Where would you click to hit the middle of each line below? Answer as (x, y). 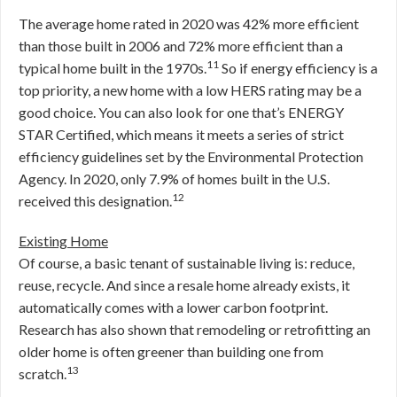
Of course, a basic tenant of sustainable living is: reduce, (187, 263)
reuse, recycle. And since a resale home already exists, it (184, 285)
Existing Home (63, 241)
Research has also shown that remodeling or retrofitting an (195, 329)
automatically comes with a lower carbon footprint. (173, 307)
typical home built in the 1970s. (113, 68)
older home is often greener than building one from (171, 351)
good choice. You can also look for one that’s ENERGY (181, 112)
